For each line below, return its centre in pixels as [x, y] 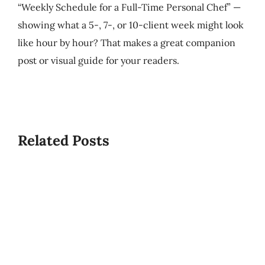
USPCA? [100, 203]
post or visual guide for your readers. [98, 60]
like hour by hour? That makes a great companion [126, 42]
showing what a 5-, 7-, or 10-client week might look [130, 25]
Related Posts [63, 140]
